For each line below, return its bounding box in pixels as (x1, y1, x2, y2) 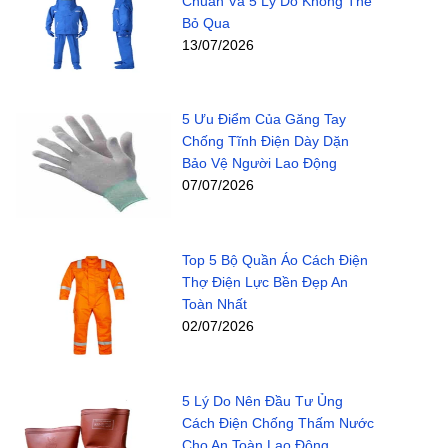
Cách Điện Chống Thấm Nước (181, 414, 374, 431)
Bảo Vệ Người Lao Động (181, 155, 337, 172)
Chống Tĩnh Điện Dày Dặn (181, 133, 349, 150)
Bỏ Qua (181, 14, 230, 31)
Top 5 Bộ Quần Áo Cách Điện (181, 252, 368, 269)
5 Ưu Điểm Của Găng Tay (181, 111, 346, 128)
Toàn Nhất (181, 296, 247, 313)
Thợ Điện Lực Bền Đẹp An (181, 274, 348, 291)
